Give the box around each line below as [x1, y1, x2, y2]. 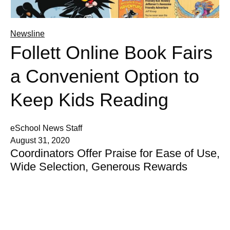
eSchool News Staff [10, 124, 82, 133]
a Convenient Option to [10, 66, 199, 87]
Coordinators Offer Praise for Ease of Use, [10, 147, 220, 160]
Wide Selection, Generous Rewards [10, 160, 187, 174]
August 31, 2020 [10, 136, 70, 145]
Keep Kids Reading [10, 89, 168, 111]
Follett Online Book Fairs [10, 42, 213, 64]
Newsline [10, 29, 45, 39]
